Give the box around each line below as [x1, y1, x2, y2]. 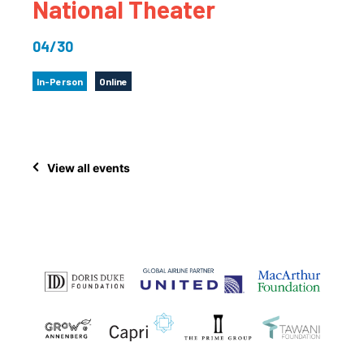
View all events [47, 160, 130, 175]
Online [99, 76, 128, 87]
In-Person [37, 76, 83, 87]
